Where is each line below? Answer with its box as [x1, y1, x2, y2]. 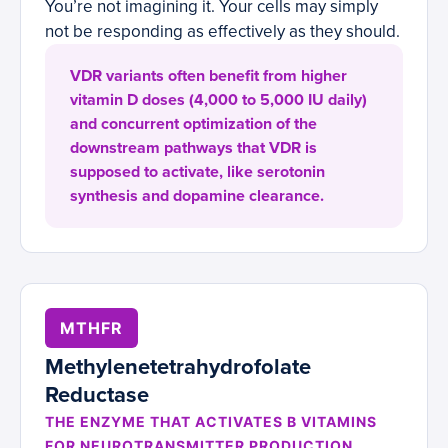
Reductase [45, 382, 149, 409]
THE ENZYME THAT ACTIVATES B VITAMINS [45, 413, 377, 431]
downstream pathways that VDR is [70, 138, 317, 159]
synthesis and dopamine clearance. [70, 186, 324, 207]
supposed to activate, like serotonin [70, 162, 325, 183]
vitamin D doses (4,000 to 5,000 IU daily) [70, 90, 367, 111]
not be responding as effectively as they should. [45, 21, 400, 43]
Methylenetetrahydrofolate [45, 354, 311, 381]
